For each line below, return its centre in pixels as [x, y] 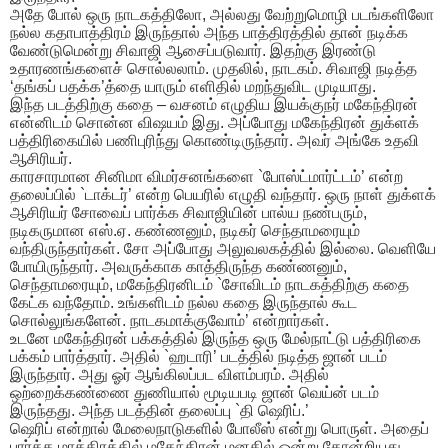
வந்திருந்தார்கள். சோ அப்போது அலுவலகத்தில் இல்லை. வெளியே [223, 249]
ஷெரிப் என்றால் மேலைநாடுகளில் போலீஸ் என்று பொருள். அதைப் [219, 429]
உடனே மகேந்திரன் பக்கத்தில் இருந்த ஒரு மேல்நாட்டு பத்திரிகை [215, 339]
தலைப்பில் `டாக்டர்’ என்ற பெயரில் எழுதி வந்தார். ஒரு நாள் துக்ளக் [223, 195]
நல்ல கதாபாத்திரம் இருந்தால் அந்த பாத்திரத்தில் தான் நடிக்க [209, 33]
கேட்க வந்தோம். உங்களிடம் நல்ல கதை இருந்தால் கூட [183, 303]
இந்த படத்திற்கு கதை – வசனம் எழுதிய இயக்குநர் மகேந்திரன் [214, 105]
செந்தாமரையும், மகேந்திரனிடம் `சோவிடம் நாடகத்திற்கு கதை [209, 285]
